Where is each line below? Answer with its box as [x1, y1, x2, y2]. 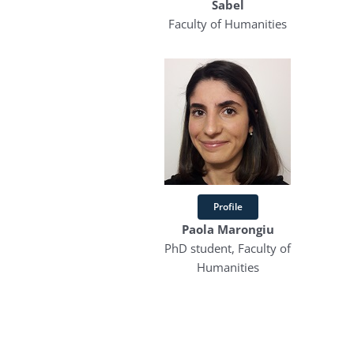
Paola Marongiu [181, 221, 274, 237]
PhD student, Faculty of [164, 240, 291, 256]
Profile [213, 200, 243, 213]
